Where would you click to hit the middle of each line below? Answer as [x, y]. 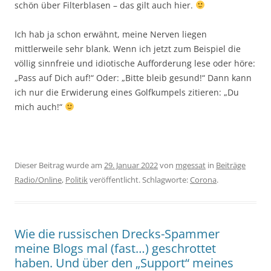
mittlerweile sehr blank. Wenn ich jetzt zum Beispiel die [128, 49]
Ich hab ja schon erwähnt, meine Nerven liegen [111, 34]
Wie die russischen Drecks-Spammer [117, 233]
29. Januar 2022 [131, 165]
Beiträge [231, 165]
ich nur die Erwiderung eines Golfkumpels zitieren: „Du [127, 92]
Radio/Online [38, 180]
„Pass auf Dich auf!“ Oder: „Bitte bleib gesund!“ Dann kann [133, 78]
